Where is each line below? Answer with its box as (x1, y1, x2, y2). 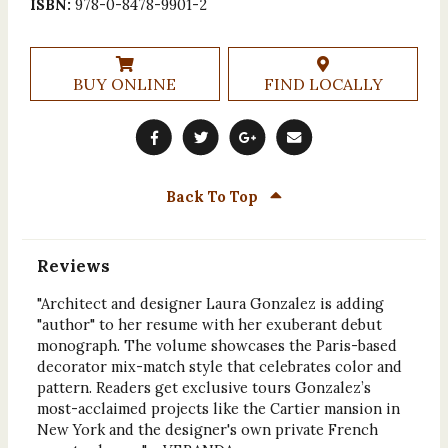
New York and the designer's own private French (36, 420, 378, 440)
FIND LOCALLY (263, 73, 383, 94)
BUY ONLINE (73, 73, 177, 94)
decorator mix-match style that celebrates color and (36, 357, 402, 377)
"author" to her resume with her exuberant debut (36, 315, 382, 335)
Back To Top (166, 187, 262, 207)
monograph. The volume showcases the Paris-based (36, 336, 397, 356)
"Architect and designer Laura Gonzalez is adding (36, 294, 384, 314)
